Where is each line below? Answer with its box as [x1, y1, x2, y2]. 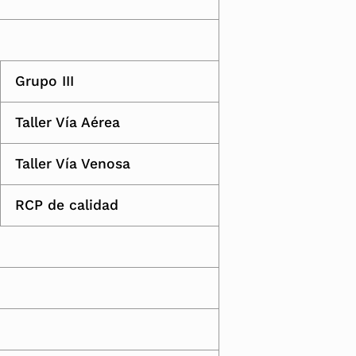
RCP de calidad [15, 196, 118, 215]
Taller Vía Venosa [15, 155, 130, 173]
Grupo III [15, 72, 74, 91]
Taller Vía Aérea [15, 114, 120, 132]
